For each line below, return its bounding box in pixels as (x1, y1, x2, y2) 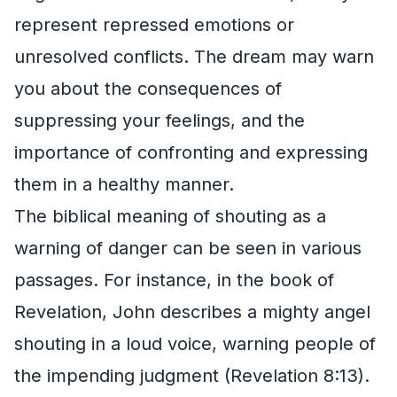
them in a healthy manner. (14, 173, 234, 195)
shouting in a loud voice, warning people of (14, 332, 376, 354)
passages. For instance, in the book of (14, 269, 334, 291)
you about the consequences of (14, 77, 282, 99)
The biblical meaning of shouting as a (14, 205, 326, 227)
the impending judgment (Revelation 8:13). (14, 364, 370, 386)
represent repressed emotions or (14, 13, 294, 35)
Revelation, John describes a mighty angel (14, 300, 370, 323)
